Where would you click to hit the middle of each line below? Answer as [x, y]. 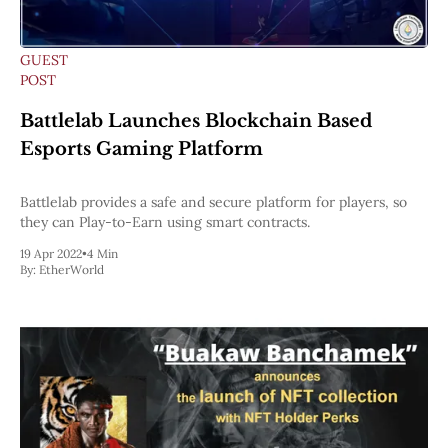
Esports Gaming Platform [141, 148]
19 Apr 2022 [51, 253]
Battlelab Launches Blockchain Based [196, 120]
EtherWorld [71, 269]
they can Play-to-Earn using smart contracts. [165, 221]
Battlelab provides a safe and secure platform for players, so [213, 201]
